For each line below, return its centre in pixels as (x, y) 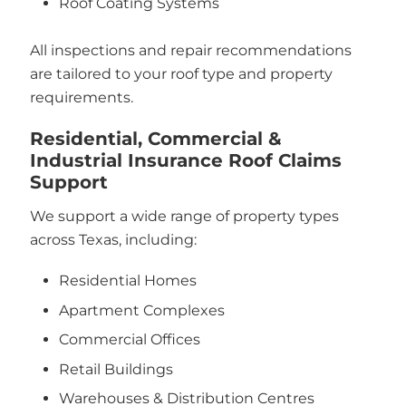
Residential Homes (128, 280)
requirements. (81, 97)
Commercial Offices (130, 339)
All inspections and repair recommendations (190, 50)
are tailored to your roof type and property (181, 74)
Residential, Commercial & (155, 138)
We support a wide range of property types (184, 216)
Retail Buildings (116, 369)
